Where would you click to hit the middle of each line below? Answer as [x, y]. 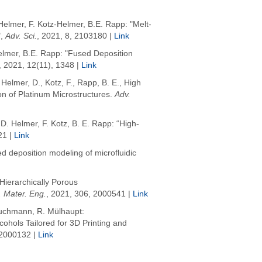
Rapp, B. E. [98, 83]
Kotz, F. [59, 83]
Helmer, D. [21, 83]
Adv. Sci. [20, 36]
